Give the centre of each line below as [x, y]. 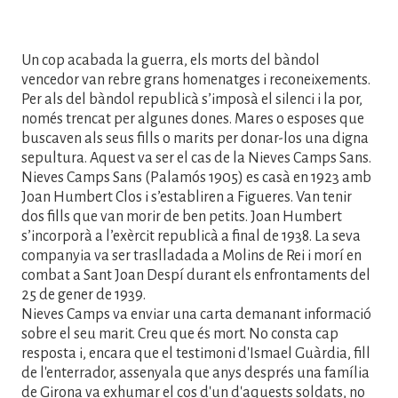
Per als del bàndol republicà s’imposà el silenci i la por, [192, 100]
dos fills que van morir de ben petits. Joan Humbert [182, 217]
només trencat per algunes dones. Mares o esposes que [193, 119]
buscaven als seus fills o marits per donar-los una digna [195, 139]
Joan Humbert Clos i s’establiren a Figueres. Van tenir [187, 198]
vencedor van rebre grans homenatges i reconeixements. [196, 80]
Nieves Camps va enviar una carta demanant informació [196, 315]
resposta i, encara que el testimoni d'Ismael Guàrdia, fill [196, 354]
